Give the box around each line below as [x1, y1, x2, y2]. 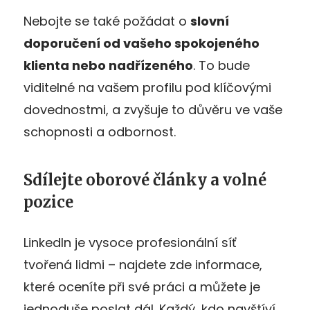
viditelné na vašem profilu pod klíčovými [24, 78, 271, 96]
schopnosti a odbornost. [24, 122, 176, 140]
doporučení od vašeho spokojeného [24, 34, 259, 52]
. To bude [193, 56, 250, 74]
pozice [24, 192, 73, 212]
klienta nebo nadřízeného [24, 56, 193, 74]
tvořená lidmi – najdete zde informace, [24, 255, 262, 273]
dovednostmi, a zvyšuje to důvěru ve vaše [24, 100, 282, 118]
